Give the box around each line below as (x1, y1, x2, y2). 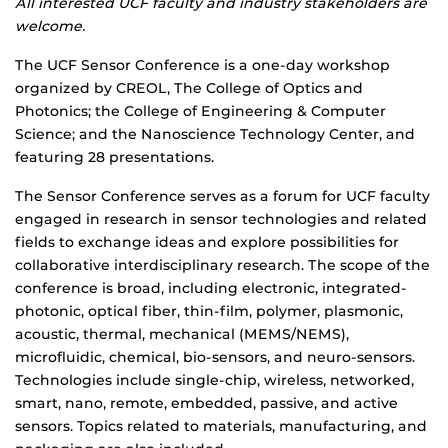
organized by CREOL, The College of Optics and (15, 79, 363, 98)
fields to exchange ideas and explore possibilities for (15, 233, 399, 252)
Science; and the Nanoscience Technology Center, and (15, 125, 415, 144)
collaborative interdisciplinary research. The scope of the (15, 256, 430, 275)
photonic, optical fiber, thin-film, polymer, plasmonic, (15, 302, 403, 321)
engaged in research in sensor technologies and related (15, 210, 427, 229)
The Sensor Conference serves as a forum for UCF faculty (15, 187, 430, 206)
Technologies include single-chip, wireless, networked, (15, 371, 414, 390)
